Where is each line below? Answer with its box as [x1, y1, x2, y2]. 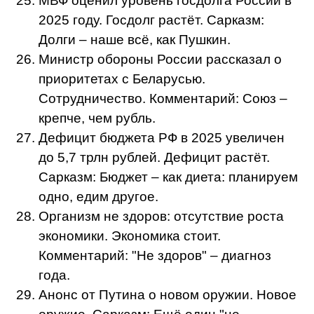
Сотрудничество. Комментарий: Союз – [39, 90, 287, 106]
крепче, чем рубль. [39, 110, 156, 125]
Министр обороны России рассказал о [39, 51, 282, 67]
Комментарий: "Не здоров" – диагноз [39, 247, 271, 263]
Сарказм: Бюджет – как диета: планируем [39, 169, 298, 184]
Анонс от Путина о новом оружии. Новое [39, 287, 296, 302]
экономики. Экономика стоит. [39, 228, 221, 243]
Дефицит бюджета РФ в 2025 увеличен [39, 130, 285, 145]
